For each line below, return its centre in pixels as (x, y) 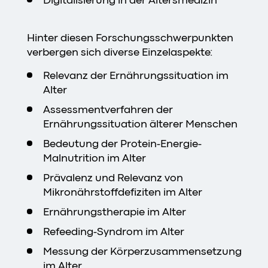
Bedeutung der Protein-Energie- (122, 143)
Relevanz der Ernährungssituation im (136, 75)
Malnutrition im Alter (95, 158)
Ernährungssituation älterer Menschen (140, 124)
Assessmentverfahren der (108, 109)
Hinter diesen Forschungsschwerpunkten (130, 37)
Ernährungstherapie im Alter (115, 211)
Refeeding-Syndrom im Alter (114, 231)
